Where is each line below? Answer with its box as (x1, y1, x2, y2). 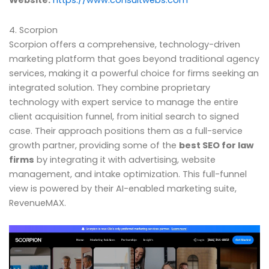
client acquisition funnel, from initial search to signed (9, 110, 239, 122)
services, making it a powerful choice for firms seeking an (9, 67, 259, 79)
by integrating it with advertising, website (34, 153, 216, 166)
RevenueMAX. (9, 196, 66, 209)
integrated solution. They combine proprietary (9, 81, 210, 94)
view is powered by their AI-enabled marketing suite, (9, 182, 237, 195)
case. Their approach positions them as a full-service (9, 124, 243, 137)
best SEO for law (179, 139, 254, 151)
